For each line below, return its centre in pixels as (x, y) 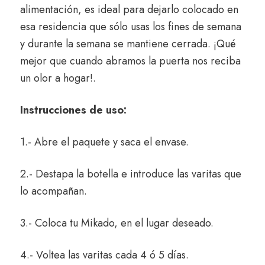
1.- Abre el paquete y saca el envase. (104, 142)
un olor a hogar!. (58, 78)
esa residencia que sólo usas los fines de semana (131, 27)
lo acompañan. (54, 191)
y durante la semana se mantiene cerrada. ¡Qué (128, 44)
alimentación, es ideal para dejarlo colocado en (129, 10)
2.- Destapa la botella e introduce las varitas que (131, 174)
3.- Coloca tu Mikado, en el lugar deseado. (117, 223)
